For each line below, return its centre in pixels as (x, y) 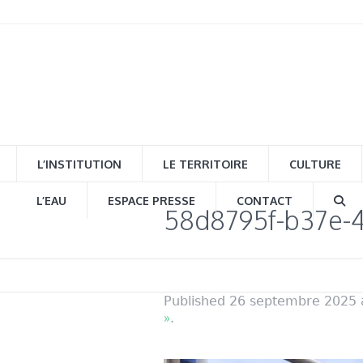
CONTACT (265, 201)
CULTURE (315, 164)
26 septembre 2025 (293, 301)
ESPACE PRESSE (152, 201)
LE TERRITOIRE (205, 164)
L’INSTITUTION (79, 164)
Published (196, 301)
